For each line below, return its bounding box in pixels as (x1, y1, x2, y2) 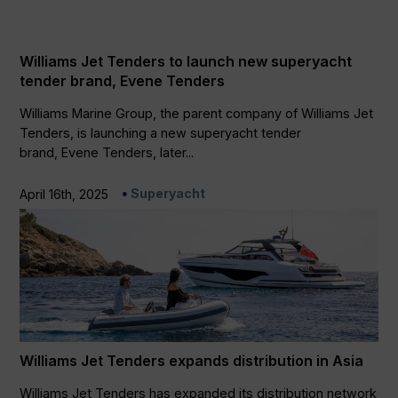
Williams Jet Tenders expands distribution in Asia (20, 352, 364, 370)
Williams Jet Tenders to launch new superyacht (20, 52, 353, 71)
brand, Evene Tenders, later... (20, 145, 195, 161)
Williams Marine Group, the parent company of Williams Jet (20, 106, 374, 122)
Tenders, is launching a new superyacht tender (20, 125, 302, 141)
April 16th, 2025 (20, 187, 109, 203)
